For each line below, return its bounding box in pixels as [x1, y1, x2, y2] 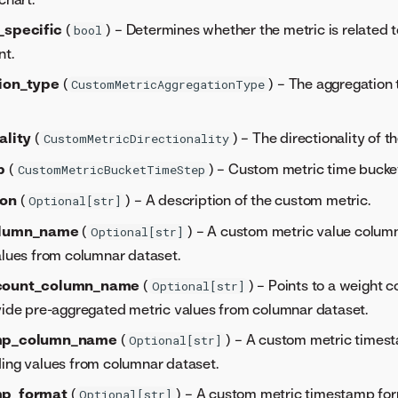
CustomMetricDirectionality [43, 131, 229, 147]
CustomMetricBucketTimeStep [17, 162, 205, 179]
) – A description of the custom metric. [125, 191, 370, 210]
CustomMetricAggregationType [71, 76, 266, 93]
